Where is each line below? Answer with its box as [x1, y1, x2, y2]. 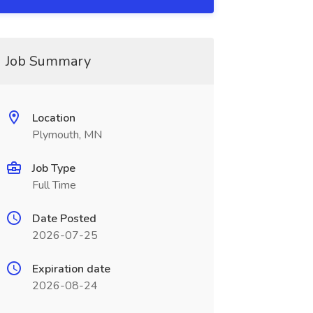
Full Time [31, 177, 76, 193]
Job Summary [5, 52, 91, 71]
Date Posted [31, 211, 96, 226]
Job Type [31, 161, 75, 176]
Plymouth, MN [31, 127, 102, 143]
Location [31, 110, 75, 126]
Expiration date [31, 261, 110, 277]
